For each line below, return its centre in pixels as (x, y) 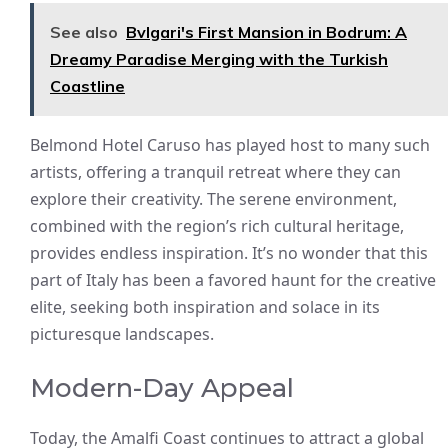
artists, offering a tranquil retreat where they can (215, 171)
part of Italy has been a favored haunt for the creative (233, 279)
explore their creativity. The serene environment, (213, 198)
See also (84, 31)
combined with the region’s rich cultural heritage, (217, 225)
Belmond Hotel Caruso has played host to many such (230, 144)
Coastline (87, 85)
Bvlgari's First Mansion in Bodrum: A (266, 31)
